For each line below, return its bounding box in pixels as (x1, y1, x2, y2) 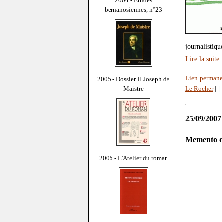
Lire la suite (185, 55, 219, 63)
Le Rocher (185, 85, 213, 93)
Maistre (123, 84, 144, 92)
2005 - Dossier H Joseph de (97, 75, 169, 83)
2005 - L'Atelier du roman (99, 154, 168, 162)
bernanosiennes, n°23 (105, 5, 162, 13)
